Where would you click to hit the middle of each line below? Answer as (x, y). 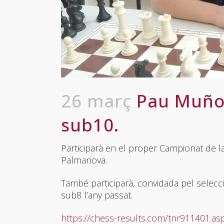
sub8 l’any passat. (97, 195)
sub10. (90, 124)
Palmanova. (84, 160)
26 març (96, 100)
